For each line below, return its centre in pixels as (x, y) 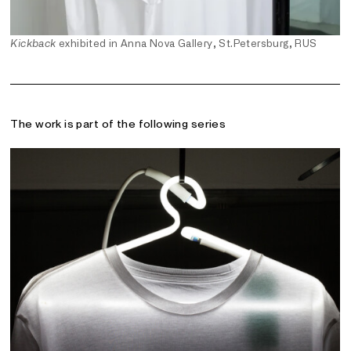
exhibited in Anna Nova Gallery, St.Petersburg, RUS (186, 44)
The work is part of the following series (118, 123)
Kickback (33, 44)
